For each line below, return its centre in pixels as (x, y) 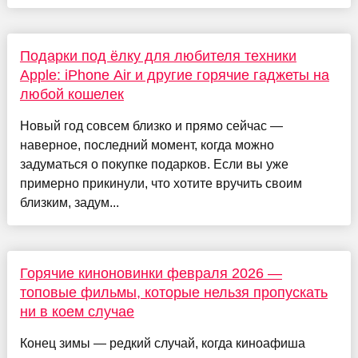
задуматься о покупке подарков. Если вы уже (154, 165)
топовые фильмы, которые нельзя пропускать (173, 293)
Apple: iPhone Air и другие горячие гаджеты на (174, 76)
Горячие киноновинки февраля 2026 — (151, 274)
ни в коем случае (77, 312)
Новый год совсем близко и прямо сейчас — (151, 126)
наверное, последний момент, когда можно (147, 145)
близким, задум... (69, 203)
